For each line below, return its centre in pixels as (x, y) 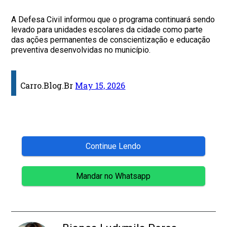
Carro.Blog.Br (48, 85)
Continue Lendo (113, 146)
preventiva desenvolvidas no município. (81, 50)
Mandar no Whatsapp (113, 176)
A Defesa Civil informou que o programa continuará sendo (113, 19)
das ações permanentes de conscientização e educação (111, 40)
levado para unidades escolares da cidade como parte (107, 29)
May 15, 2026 (100, 85)
